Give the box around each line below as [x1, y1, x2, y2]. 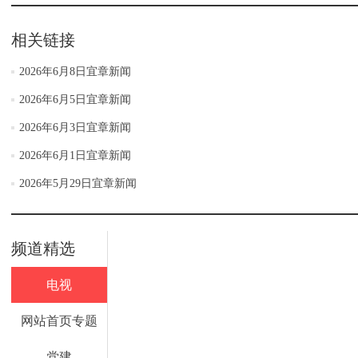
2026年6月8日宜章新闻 [18, 65, 131, 78]
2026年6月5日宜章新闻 [18, 93, 131, 105]
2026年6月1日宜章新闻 [18, 149, 131, 161]
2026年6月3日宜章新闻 [18, 121, 131, 133]
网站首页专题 [20, 313, 97, 328]
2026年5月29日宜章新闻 [18, 177, 137, 189]
